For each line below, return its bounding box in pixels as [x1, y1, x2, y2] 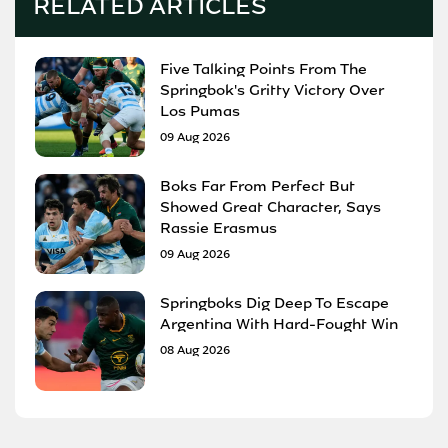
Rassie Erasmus [160, 217, 277, 238]
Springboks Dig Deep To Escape [160, 292, 389, 313]
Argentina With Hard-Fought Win [160, 313, 398, 334]
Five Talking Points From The [160, 58, 367, 79]
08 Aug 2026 [160, 341, 230, 358]
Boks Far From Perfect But [160, 175, 355, 196]
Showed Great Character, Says [160, 196, 381, 217]
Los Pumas [160, 100, 240, 121]
